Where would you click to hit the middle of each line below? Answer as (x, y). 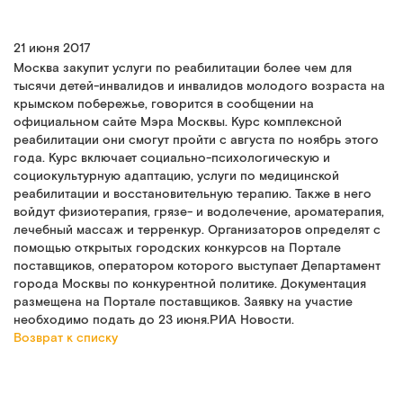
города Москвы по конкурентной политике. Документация (190, 284)
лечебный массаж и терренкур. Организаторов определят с (197, 230)
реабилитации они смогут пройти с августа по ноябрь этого (196, 140)
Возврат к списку (66, 338)
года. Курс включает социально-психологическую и (172, 158)
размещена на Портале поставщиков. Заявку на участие (183, 302)
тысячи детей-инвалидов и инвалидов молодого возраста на (199, 86)
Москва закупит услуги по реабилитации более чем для (183, 68)
